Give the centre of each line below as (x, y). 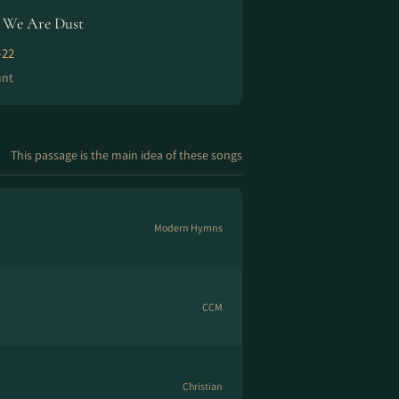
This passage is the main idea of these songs (126, 155)
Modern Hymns (188, 228)
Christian (203, 386)
